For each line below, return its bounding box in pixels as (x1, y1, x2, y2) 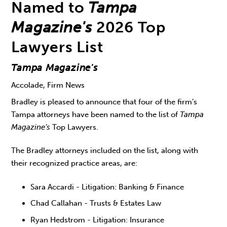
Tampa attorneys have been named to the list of (11, 109, 180, 119)
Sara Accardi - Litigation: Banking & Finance (30, 182, 184, 192)
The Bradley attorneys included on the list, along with (11, 146, 199, 156)
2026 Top (92, 18, 166, 37)
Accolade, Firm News (11, 81, 85, 90)
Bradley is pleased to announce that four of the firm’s (11, 97, 198, 106)
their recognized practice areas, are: (11, 159, 138, 168)
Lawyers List (11, 37, 103, 57)
